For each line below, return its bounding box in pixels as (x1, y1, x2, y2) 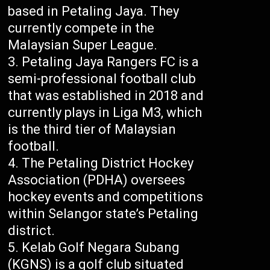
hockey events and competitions (8, 189, 204, 204)
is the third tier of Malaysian (8, 121, 177, 137)
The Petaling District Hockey (22, 155, 194, 171)
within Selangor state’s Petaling (8, 206, 199, 221)
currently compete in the (8, 20, 155, 36)
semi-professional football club (8, 71, 196, 86)
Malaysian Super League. (8, 37, 158, 52)
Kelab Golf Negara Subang (22, 239, 180, 255)
